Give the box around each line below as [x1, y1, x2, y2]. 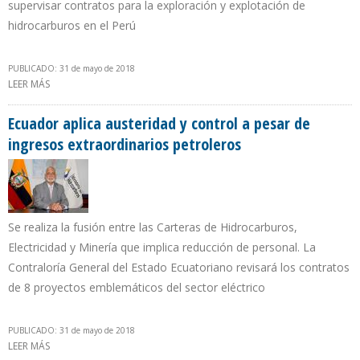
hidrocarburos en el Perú [8, 18, 136, 34]
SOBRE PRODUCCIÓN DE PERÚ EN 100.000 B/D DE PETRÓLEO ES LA [50, 77, 349, 92]
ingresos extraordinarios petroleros [8, 133, 241, 156]
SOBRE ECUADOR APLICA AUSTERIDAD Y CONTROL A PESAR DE [50, 339, 332, 354]
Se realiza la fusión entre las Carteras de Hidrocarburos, [8, 219, 297, 235]
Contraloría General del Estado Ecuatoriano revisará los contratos [8, 260, 350, 276]
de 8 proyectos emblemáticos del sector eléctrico [8, 280, 265, 296]
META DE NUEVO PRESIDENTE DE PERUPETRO [50, 94, 250, 108]
